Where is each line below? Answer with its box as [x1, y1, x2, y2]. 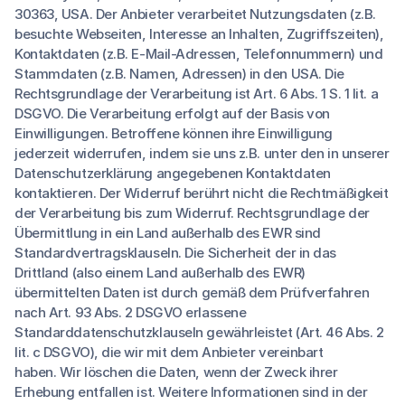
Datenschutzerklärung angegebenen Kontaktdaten [14, 165, 331, 182]
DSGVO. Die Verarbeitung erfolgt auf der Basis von [14, 105, 330, 122]
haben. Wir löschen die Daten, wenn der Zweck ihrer [14, 363, 338, 381]
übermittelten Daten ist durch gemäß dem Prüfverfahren [14, 284, 370, 301]
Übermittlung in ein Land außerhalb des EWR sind [14, 224, 321, 241]
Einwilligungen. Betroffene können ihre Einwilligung [14, 125, 334, 142]
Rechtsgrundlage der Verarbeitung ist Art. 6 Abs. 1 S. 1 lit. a [14, 85, 379, 102]
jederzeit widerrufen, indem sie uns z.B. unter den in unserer [14, 145, 390, 162]
